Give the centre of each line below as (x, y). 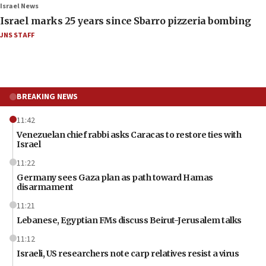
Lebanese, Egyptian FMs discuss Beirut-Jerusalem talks (129, 220)
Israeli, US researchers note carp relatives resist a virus (128, 253)
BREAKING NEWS (47, 96)
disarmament (45, 187)
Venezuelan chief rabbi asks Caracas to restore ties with (129, 134)
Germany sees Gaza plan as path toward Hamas (115, 177)
